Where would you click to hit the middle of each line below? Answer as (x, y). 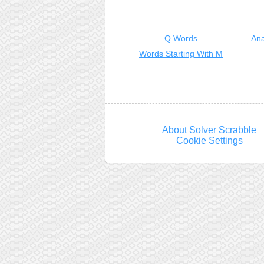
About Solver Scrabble (209, 130)
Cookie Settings (209, 141)
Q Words (181, 38)
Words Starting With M (181, 54)
